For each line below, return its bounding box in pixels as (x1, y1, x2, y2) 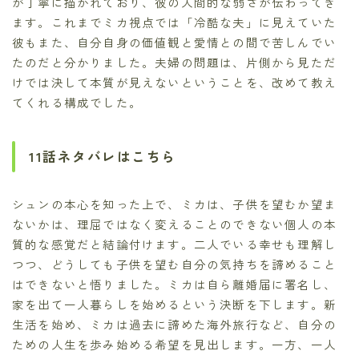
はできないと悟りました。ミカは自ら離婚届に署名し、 (12, 276, 337, 293)
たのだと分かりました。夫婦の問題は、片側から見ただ (12, 54, 337, 71)
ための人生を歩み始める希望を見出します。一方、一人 (12, 336, 337, 353)
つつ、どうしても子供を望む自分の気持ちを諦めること (12, 256, 337, 273)
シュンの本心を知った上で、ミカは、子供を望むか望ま (12, 196, 337, 213)
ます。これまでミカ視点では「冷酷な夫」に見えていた (12, 14, 337, 31)
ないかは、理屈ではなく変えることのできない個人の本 (12, 216, 337, 233)
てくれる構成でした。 (12, 94, 142, 111)
